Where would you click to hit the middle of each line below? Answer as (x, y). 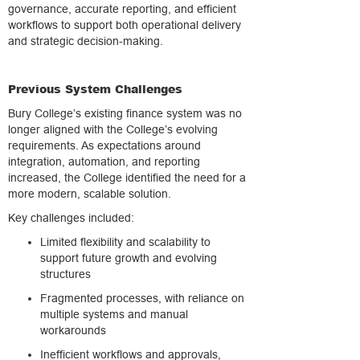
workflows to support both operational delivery (125, 25)
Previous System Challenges (95, 89)
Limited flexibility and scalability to (125, 242)
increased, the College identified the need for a (127, 178)
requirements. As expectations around (104, 145)
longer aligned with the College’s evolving (113, 129)
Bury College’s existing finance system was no (125, 113)
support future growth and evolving (129, 258)
